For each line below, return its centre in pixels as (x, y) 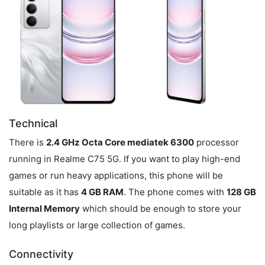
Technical (33, 123)
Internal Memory (44, 208)
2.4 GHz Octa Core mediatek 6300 (120, 142)
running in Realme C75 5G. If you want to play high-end (125, 159)
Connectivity (41, 254)
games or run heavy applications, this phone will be (116, 175)
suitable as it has (45, 192)
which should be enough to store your (161, 208)
